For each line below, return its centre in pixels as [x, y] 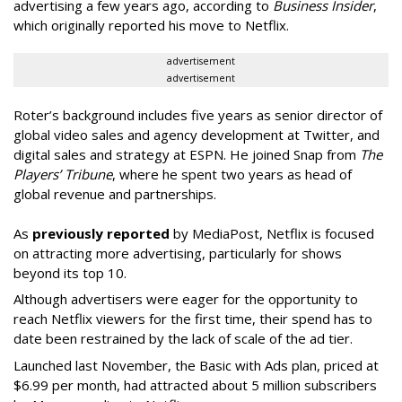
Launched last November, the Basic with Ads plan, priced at [196, 365]
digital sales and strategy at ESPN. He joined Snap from [187, 154]
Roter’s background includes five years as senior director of [198, 114]
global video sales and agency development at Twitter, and [197, 134]
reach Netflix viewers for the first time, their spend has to [193, 319]
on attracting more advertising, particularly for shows [178, 253]
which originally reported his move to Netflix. [151, 25]
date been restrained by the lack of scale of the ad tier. [183, 339]
